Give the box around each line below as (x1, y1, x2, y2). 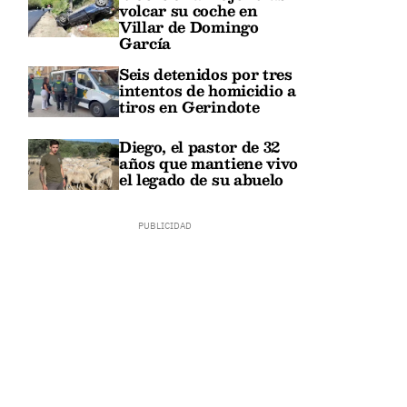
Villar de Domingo (119, 14, 259, 39)
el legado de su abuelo (119, 166, 283, 192)
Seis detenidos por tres (119, 61, 293, 86)
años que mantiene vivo (119, 150, 298, 175)
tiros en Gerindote (119, 94, 260, 119)
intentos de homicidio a (119, 77, 296, 103)
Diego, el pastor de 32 (119, 134, 280, 159)
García (119, 30, 172, 55)
